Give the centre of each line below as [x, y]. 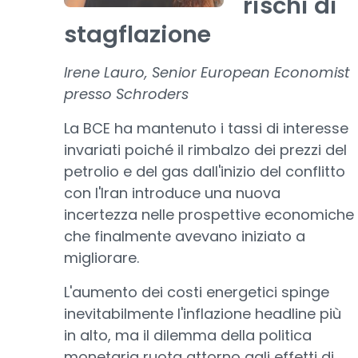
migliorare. [101, 258]
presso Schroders [126, 94]
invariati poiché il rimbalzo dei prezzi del [205, 150]
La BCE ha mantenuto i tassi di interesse [206, 128]
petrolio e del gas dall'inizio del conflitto [205, 171]
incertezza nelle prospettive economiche [209, 215]
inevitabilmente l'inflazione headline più [203, 314]
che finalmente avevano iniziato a [185, 236]
